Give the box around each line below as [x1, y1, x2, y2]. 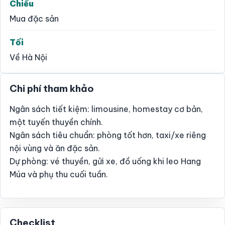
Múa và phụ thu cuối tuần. [10, 169, 108, 179]
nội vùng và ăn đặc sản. [10, 143, 100, 153]
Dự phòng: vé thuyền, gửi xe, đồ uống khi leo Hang [10, 156, 201, 166]
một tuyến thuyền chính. [10, 117, 103, 127]
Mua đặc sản [10, 13, 59, 24]
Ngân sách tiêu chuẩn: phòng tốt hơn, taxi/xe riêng [10, 130, 206, 140]
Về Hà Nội [10, 52, 47, 62]
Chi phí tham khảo [10, 82, 94, 94]
